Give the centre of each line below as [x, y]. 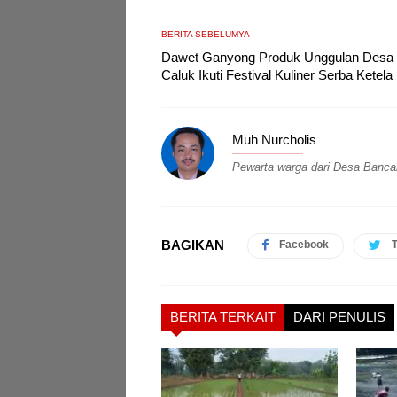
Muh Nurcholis [274, 139]
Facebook [304, 244]
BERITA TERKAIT [223, 316]
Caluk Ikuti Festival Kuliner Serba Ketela [277, 74]
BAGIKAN [193, 245]
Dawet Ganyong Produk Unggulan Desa [277, 57]
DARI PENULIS [339, 316]
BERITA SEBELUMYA [206, 34]
